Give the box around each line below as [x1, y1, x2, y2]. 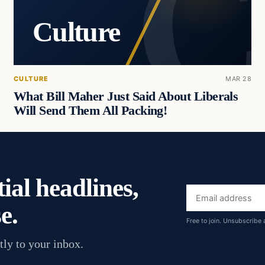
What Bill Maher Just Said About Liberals [13, 89, 238, 104]
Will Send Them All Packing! [13, 103, 167, 118]
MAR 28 [225, 74, 252, 83]
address [186, 205, 230, 219]
